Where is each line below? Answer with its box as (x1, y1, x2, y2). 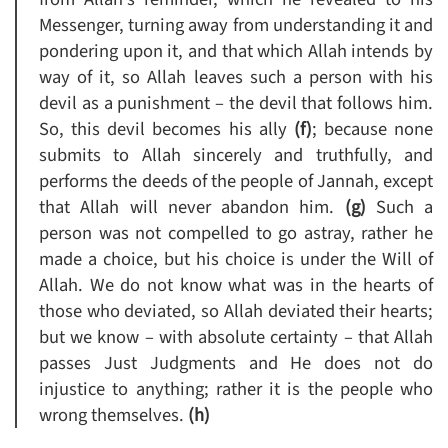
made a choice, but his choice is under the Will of (39, 246, 433, 273)
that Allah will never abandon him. (39, 194, 345, 221)
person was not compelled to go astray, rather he (39, 220, 433, 247)
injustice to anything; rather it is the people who (39, 376, 433, 403)
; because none (311, 116, 433, 143)
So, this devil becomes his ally (39, 116, 294, 143)
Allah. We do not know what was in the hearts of (39, 272, 433, 299)
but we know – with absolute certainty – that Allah (39, 324, 433, 351)
